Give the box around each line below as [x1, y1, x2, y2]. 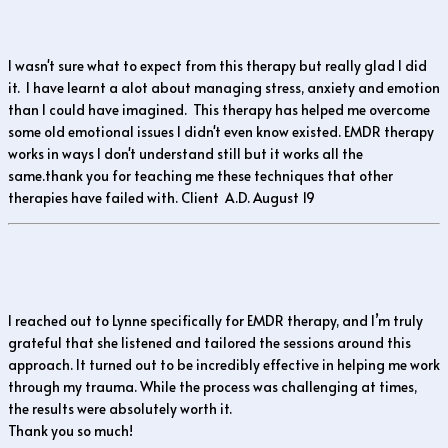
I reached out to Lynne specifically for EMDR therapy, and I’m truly [8, 311, 423, 331]
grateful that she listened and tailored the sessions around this [8, 333, 411, 353]
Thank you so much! [8, 421, 136, 441]
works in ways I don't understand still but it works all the [8, 144, 363, 164]
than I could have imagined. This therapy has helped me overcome [8, 100, 430, 120]
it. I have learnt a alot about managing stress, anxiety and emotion [8, 78, 440, 98]
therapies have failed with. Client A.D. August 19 [8, 188, 315, 208]
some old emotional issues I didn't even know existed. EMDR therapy [8, 122, 434, 142]
